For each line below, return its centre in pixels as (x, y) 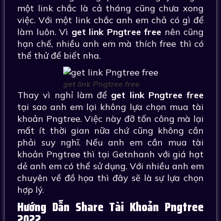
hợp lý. (31, 190)
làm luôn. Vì (44, 32)
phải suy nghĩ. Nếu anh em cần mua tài (110, 142)
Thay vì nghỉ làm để (64, 95)
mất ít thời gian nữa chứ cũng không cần (110, 130)
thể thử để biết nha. (59, 55)
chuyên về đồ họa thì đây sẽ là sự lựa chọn (110, 178)
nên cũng (183, 32)
